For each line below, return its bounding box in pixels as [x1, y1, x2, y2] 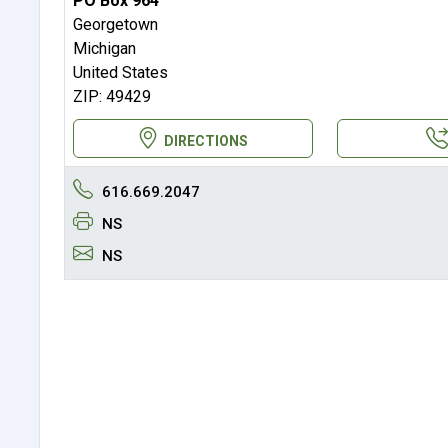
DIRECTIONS [164, 132, 249, 149]
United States [72, 62, 168, 82]
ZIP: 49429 [72, 86, 151, 106]
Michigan [72, 38, 136, 58]
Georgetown [72, 14, 158, 34]
